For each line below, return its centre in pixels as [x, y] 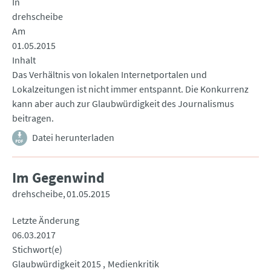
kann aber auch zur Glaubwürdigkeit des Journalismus [123, 104]
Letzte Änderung [46, 220]
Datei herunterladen [73, 138]
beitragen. [33, 118]
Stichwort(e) [37, 250]
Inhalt [24, 60]
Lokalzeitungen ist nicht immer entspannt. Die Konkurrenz [130, 89]
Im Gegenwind [58, 178]
